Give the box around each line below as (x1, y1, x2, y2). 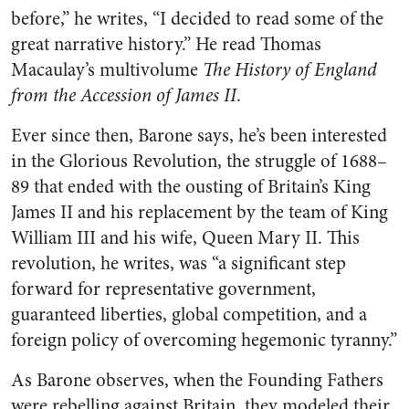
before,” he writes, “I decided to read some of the (11, 5, 383, 32)
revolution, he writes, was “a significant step (11, 250, 346, 277)
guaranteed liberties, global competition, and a (11, 301, 367, 328)
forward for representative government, (11, 276, 316, 302)
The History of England (203, 57, 377, 83)
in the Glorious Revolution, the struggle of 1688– (11, 148, 387, 174)
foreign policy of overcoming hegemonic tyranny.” (11, 327, 397, 353)
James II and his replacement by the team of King (11, 199, 388, 225)
